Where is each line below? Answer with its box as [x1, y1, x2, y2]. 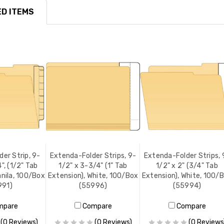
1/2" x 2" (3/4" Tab [156, 161, 218, 170]
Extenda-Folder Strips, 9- [49, 151, 136, 160]
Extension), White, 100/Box [47, 171, 138, 180]
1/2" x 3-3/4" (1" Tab [58, 161, 127, 170]
